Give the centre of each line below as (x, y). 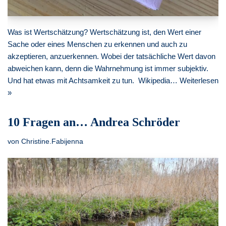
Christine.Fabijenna (52, 142)
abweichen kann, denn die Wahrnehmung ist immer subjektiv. (108, 69)
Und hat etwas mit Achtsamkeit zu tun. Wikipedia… (94, 81)
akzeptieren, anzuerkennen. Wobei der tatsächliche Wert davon (111, 56)
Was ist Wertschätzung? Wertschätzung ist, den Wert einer (104, 32)
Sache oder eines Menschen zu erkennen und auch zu (97, 44)
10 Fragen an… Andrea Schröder (94, 122)
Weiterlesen (199, 81)
